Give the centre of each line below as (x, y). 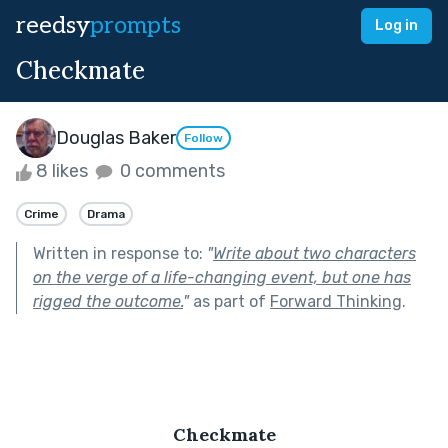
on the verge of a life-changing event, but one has (222, 277)
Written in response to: (120, 253)
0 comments (170, 171)
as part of (229, 301)
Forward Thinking (336, 301)
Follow (203, 138)
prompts (135, 25)
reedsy (53, 25)
